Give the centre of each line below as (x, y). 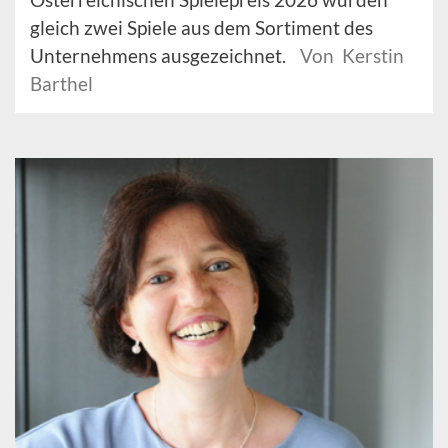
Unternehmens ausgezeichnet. (160, 56)
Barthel (61, 84)
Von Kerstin (352, 56)
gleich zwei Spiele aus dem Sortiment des (201, 28)
